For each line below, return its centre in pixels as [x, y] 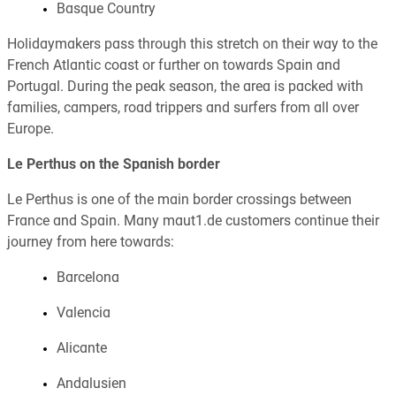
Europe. [30, 129]
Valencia [84, 313]
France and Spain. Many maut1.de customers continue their [193, 221]
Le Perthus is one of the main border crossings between [179, 200]
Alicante [82, 349]
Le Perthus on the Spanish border [114, 165]
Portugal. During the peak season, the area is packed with [185, 87]
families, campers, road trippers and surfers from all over [183, 108]
